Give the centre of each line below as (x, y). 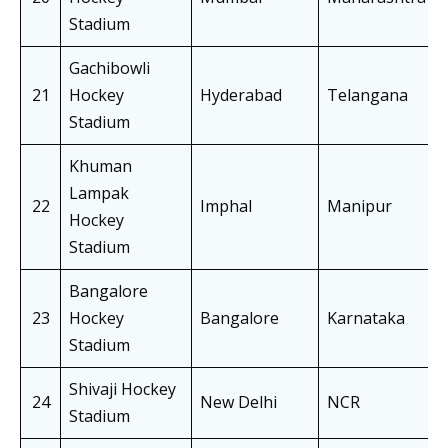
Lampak (99, 193)
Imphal (226, 206)
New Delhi (238, 402)
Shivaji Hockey (122, 389)
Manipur (359, 206)
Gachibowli (109, 68)
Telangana (367, 95)
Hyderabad (241, 95)
